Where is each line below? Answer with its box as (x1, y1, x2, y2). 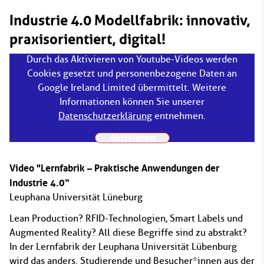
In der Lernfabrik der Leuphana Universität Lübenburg (9, 241, 237, 252)
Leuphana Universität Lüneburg (9, 192, 143, 203)
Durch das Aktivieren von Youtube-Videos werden (27, 54, 237, 65)
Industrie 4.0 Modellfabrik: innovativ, (9, 12, 250, 29)
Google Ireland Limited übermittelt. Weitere (38, 82, 226, 93)
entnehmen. (152, 110, 206, 121)
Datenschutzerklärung (58, 110, 152, 121)
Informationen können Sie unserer (60, 96, 204, 107)
